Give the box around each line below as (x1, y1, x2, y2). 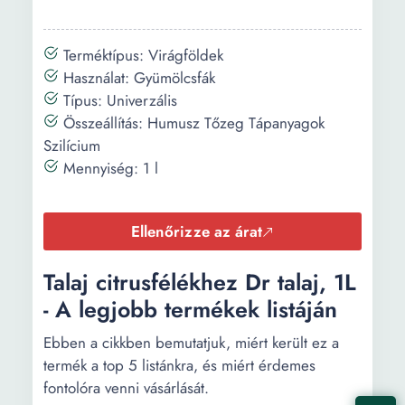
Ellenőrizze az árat (131, 221, 262, 242)
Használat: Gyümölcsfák (59, 67, 215, 89)
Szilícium (43, 135, 100, 156)
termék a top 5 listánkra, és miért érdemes (43, 354, 316, 376)
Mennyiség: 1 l (59, 157, 158, 179)
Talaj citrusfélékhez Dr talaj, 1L (43, 266, 356, 298)
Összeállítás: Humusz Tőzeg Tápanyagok (59, 112, 325, 134)
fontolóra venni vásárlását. (43, 377, 209, 399)
